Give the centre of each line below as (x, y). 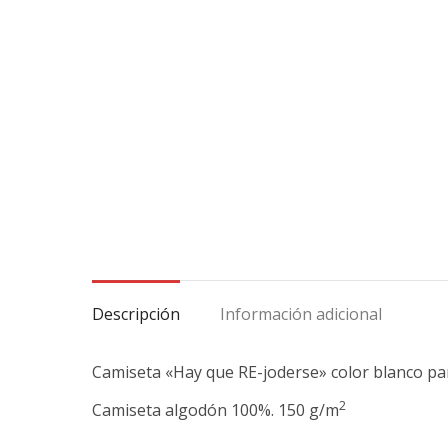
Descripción (136, 314)
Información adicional (301, 314)
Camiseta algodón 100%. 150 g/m (215, 410)
